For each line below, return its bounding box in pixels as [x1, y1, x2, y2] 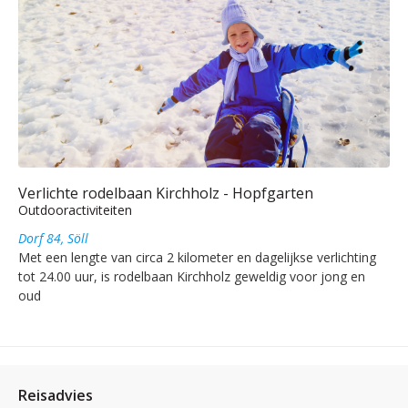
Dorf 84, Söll [18, 229, 88, 247]
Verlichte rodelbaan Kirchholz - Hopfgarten [18, 182, 313, 203]
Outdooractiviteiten [18, 200, 132, 219]
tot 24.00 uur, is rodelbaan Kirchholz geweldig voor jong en [18, 267, 365, 285]
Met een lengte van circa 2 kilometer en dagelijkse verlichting [18, 248, 376, 266]
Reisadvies [18, 384, 93, 405]
